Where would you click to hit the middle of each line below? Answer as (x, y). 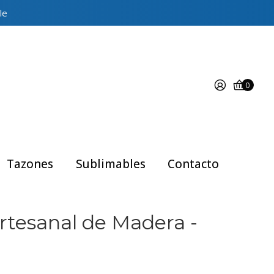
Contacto (194, 164)
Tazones (30, 164)
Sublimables (110, 164)
